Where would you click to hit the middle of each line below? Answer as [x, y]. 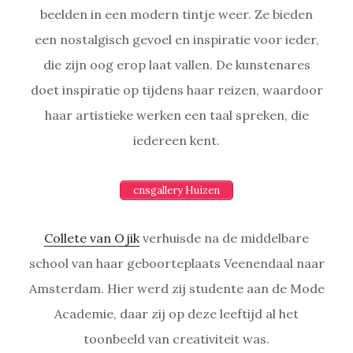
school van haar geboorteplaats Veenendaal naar [176, 263]
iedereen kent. [176, 140]
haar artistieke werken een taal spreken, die [176, 115]
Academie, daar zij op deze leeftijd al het [176, 313]
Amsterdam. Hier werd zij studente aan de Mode [176, 288]
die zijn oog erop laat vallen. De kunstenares [176, 64]
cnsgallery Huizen [176, 190]
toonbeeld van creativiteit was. [176, 338]
